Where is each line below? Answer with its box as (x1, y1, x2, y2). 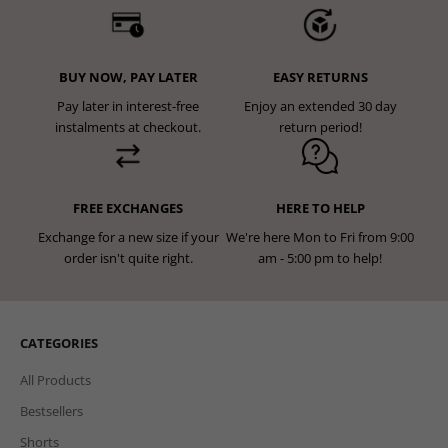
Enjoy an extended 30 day (243, 96, 397, 115)
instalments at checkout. (55, 117, 201, 136)
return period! (278, 117, 362, 136)
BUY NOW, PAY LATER (58, 67, 198, 86)
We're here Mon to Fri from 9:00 (226, 227, 414, 246)
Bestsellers (20, 401, 83, 420)
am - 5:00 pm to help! (258, 248, 382, 267)
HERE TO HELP (275, 198, 365, 217)
